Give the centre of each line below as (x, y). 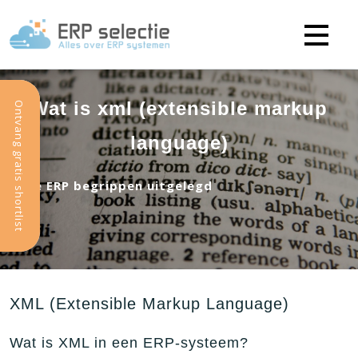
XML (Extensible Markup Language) (149, 304)
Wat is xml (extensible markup (179, 108)
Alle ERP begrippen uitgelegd (115, 185)
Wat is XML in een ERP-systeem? (129, 343)
